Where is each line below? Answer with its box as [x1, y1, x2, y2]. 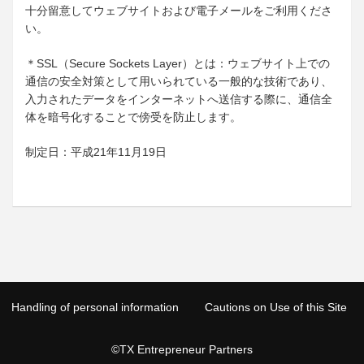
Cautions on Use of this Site [205, 301, 347, 314]
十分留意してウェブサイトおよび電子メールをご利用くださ [25, 4, 332, 18]
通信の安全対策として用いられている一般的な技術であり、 [25, 75, 332, 89]
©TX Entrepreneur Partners [111, 343, 253, 357]
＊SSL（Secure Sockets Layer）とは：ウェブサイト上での [25, 57, 330, 71]
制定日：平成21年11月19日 [25, 145, 167, 159]
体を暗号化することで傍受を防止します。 [25, 110, 241, 124]
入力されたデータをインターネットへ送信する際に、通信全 [25, 93, 332, 106]
